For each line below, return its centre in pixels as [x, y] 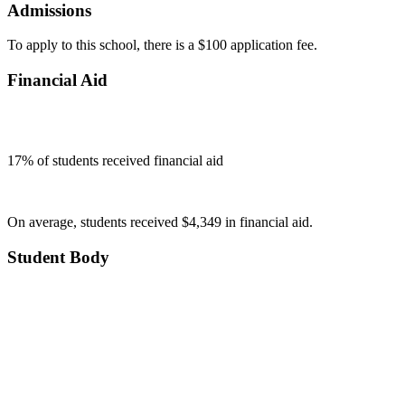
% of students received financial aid [122, 160]
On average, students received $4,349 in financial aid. [160, 221]
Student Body [58, 257]
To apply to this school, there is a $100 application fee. [162, 45]
